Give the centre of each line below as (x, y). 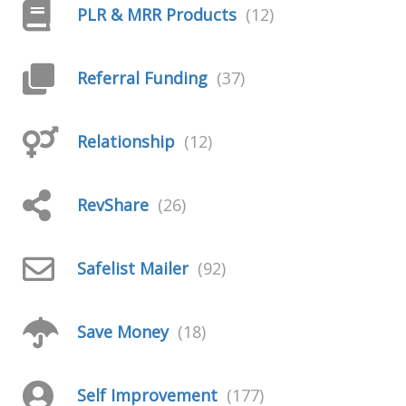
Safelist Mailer (133, 268)
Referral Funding (142, 78)
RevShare (113, 205)
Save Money (123, 332)
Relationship (126, 141)
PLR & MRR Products (157, 14)
